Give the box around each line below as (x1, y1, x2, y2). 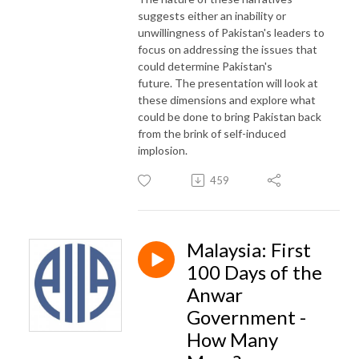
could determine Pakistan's (138, 58, 272, 73)
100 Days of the (187, 260, 322, 284)
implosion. (138, 143, 190, 157)
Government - (187, 305, 306, 329)
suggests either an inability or (138, 8, 286, 22)
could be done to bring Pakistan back (138, 109, 321, 123)
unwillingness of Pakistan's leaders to (138, 25, 325, 39)
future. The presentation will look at (138, 75, 318, 90)
